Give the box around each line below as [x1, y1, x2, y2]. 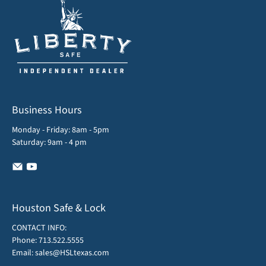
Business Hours [12, 102, 82, 118]
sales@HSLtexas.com [35, 246, 109, 259]
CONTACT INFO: [12, 221, 66, 234]
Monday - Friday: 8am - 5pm [12, 123, 109, 136]
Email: [12, 246, 35, 259]
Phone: [12, 234, 37, 246]
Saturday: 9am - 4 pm [12, 136, 87, 148]
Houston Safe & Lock [12, 200, 106, 216]
